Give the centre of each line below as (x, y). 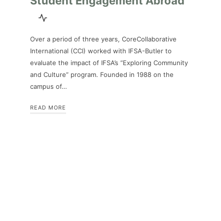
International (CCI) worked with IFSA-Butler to (101, 51)
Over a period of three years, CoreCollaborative (103, 39)
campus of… (49, 86)
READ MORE (48, 107)
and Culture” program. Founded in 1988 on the (102, 74)
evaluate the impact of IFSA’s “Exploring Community (109, 62)
